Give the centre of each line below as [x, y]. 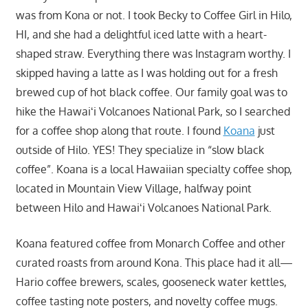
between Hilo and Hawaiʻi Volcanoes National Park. [143, 207]
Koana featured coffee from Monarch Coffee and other [150, 243]
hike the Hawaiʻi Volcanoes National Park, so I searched [153, 111]
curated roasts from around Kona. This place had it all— [154, 262]
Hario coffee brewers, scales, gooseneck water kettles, [151, 282]
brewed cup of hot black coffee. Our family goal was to [151, 92]
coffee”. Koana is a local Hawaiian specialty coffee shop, [154, 169]
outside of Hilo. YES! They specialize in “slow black [140, 150]
